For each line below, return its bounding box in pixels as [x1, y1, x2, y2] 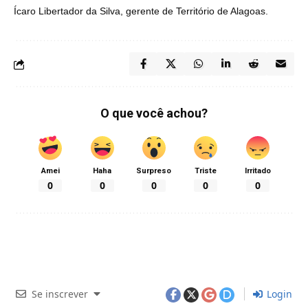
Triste [195, 166, 217, 175]
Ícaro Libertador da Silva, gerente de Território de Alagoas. [14, 5, 268, 16]
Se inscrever [32, 287, 88, 300]
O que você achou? [100, 106, 208, 120]
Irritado [244, 166, 271, 175]
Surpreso [136, 166, 172, 175]
